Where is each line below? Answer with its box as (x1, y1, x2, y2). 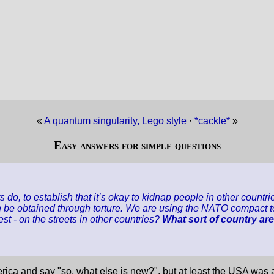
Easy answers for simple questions (53, 139, 221, 152)
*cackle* (194, 116, 232, 126)
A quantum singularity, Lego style (43, 116, 187, 126)
